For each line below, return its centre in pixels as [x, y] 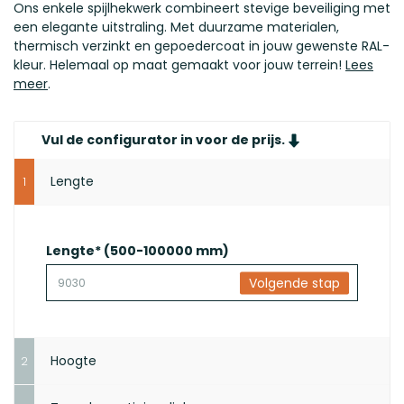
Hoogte [73, 361]
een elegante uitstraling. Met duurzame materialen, [176, 27]
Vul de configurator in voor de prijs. [163, 140]
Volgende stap [294, 282]
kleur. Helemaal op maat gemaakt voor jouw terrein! [179, 65]
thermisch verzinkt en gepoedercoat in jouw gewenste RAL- [202, 46]
